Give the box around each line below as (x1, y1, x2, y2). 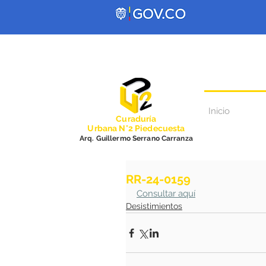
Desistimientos (126, 201, 182, 211)
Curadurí (116, 114, 152, 123)
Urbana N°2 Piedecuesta (87, 123, 185, 133)
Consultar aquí (137, 188, 195, 199)
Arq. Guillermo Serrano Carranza (80, 134, 193, 142)
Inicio (208, 106, 230, 116)
